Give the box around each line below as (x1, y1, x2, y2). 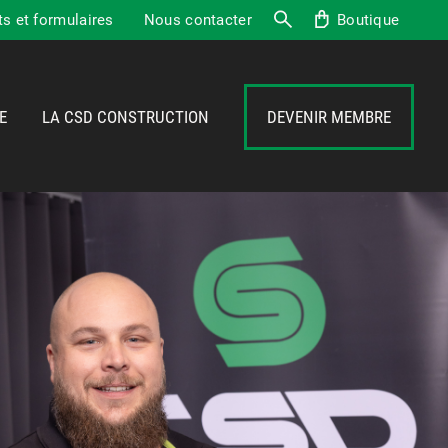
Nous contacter (143, 11, 252, 29)
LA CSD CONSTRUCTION (42, 107, 210, 127)
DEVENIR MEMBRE (267, 107, 392, 127)
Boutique (336, 11, 400, 29)
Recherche (145, 59, 214, 78)
